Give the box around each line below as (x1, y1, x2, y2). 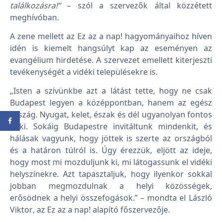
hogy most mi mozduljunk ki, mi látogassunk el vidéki (10, 157, 212, 168)
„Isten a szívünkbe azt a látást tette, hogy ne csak (10, 85, 212, 97)
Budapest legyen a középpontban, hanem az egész (10, 97, 212, 109)
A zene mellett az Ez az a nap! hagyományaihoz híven (10, 30, 212, 42)
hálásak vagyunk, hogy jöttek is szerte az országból (10, 133, 212, 144)
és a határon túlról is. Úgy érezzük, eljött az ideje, (10, 145, 212, 156)
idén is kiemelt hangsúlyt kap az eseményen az (10, 42, 212, 54)
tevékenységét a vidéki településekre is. (10, 66, 158, 77)
